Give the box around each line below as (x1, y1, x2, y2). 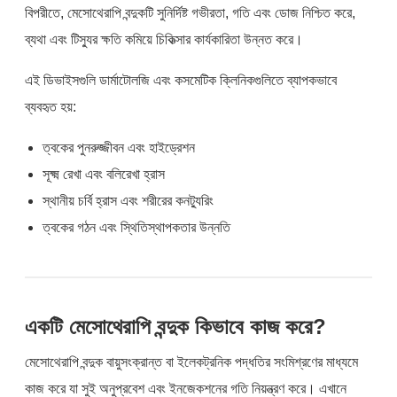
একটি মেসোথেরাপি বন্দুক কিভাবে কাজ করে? (25, 314, 327, 339)
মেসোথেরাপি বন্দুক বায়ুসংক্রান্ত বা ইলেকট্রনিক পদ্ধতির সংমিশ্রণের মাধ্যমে (25, 354, 359, 370)
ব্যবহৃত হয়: (25, 98, 77, 114)
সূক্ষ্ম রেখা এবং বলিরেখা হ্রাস (43, 166, 166, 182)
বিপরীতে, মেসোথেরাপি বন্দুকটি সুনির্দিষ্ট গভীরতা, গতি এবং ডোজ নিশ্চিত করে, (25, 4, 356, 20)
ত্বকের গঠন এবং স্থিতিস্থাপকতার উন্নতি (43, 219, 231, 235)
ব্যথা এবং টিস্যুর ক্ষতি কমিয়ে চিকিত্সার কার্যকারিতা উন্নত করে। (25, 31, 304, 47)
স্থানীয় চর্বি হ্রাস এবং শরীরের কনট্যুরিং (43, 192, 214, 208)
